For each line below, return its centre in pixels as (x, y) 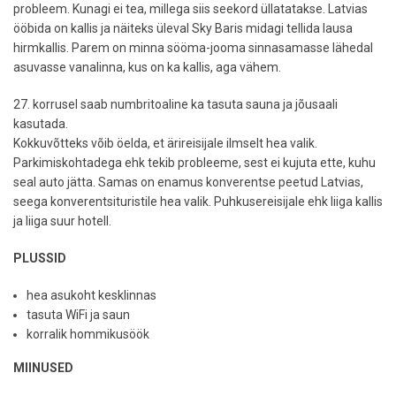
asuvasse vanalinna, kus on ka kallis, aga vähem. (147, 67)
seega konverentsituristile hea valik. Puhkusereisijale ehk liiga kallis (198, 202)
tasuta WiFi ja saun (78, 315)
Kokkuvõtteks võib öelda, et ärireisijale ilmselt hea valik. (165, 143)
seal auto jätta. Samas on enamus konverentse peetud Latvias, (188, 182)
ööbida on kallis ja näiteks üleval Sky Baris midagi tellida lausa (183, 28)
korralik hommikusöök (88, 334)
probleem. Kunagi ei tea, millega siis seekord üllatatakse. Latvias (190, 9)
